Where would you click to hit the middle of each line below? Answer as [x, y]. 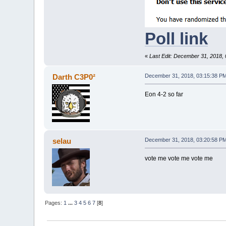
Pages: [54, 203]
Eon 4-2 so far [164, 95]
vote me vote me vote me [179, 159]
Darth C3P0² [74, 77]
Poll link [176, 39]
